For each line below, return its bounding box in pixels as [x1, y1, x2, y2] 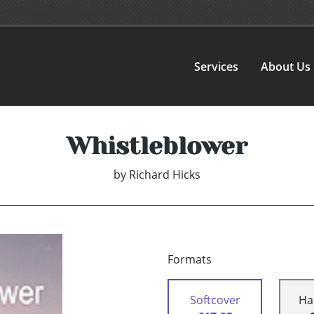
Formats [168, 252, 212, 268]
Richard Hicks [129, 167, 200, 183]
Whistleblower [67, 132, 247, 161]
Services [194, 58, 239, 74]
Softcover [189, 292, 240, 308]
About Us [261, 58, 311, 74]
